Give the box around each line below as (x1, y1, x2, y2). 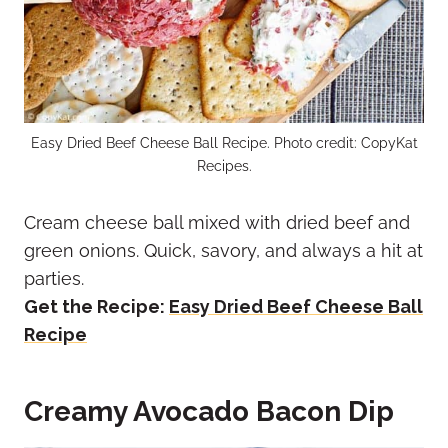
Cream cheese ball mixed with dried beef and (24, 211, 410, 233)
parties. (24, 267, 84, 289)
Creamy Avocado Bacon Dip (24, 394, 394, 428)
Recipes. (196, 156, 252, 174)
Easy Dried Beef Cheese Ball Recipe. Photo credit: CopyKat (30, 133, 418, 151)
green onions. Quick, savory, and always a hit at (24, 239, 423, 261)
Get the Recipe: (24, 295, 169, 317)
